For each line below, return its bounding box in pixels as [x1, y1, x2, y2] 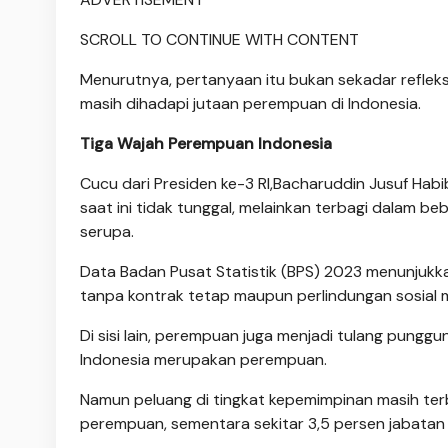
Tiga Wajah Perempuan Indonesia [80, 132, 332, 154]
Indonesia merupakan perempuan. [80, 348, 327, 370]
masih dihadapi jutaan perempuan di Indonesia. [80, 92, 421, 114]
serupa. [80, 220, 134, 242]
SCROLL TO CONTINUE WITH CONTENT [80, 28, 359, 50]
